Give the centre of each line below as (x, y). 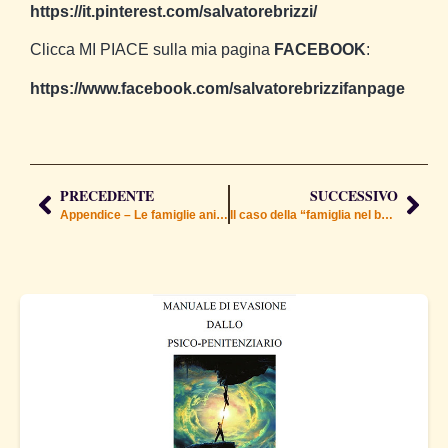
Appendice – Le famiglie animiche (222, 215)
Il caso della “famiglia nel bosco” (387, 215)
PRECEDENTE (107, 196)
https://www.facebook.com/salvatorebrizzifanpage (217, 88)
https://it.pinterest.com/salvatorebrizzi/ (173, 11)
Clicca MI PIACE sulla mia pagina (152, 50)
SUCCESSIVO (354, 196)
